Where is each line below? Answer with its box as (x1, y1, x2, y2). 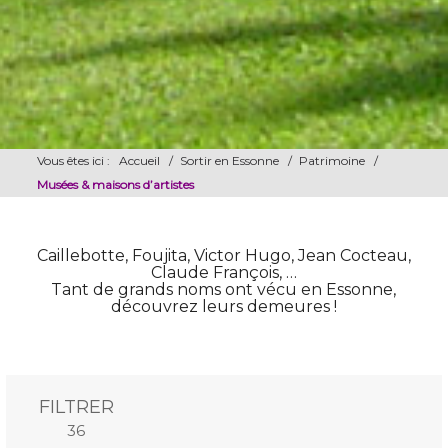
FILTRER (38, 396, 114, 418)
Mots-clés (133, 399, 204, 415)
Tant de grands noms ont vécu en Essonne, (51, 280, 397, 299)
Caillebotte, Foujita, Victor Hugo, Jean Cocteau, (36, 246, 411, 265)
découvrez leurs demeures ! (110, 297, 337, 316)
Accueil (118, 153, 160, 168)
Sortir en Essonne (179, 153, 279, 168)
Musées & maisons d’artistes (36, 177, 194, 192)
